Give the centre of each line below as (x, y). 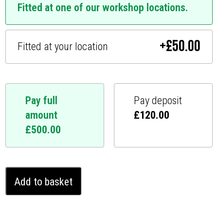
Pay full (42, 100)
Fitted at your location (63, 46)
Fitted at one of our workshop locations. (103, 7)
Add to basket (44, 182)
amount (42, 115)
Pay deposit (158, 100)
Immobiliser (26, 209)
